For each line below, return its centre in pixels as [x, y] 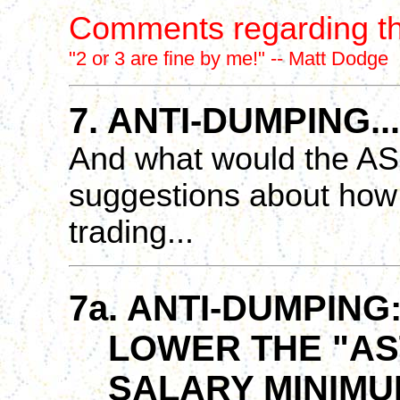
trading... [131, 232]
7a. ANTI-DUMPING [229, 308]
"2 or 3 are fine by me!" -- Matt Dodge [229, 58]
